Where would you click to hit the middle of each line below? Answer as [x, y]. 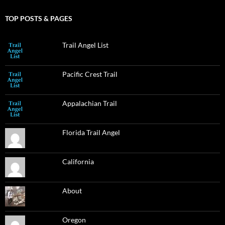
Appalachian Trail [89, 103]
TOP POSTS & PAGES [39, 18]
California [78, 161]
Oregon [74, 219]
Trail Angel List [85, 45]
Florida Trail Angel [91, 132]
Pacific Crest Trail [90, 74]
